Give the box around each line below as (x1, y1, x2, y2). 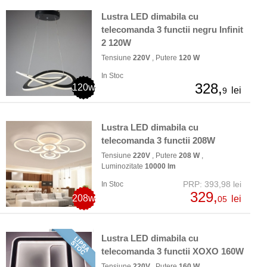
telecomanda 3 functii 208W (101, 135, 215, 146)
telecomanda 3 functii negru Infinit (101, 24, 243, 35)
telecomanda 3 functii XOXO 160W (101, 246, 244, 257)
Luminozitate (101, 162, 145, 171)
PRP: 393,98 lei (183, 179, 241, 190)
